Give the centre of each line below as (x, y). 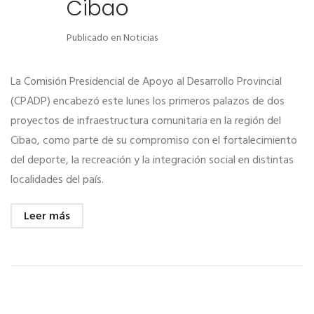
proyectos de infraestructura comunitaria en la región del (146, 121)
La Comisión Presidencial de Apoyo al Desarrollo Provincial (146, 82)
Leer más (47, 216)
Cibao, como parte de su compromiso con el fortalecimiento (154, 141)
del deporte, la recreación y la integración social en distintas (152, 160)
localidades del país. (57, 180)
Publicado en (95, 38)
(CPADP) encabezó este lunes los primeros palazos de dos (148, 101)
